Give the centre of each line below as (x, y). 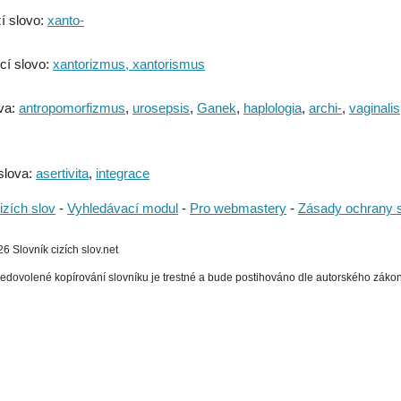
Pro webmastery (238, 208)
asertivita (62, 173)
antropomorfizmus (72, 107)
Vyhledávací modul (123, 208)
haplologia (273, 107)
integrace (123, 173)
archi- (325, 107)
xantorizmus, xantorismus (129, 64)
